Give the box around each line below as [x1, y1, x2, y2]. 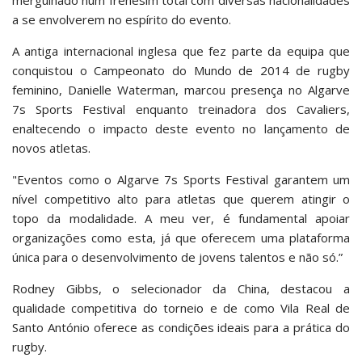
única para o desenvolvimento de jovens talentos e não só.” [12, 249, 343, 266]
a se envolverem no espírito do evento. [12, 11, 234, 28]
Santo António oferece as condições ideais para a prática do [12, 319, 350, 336]
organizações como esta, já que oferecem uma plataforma [12, 229, 350, 246]
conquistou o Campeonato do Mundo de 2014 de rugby [12, 62, 350, 79]
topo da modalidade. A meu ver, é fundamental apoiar [12, 210, 350, 227]
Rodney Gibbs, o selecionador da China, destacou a [12, 280, 350, 297]
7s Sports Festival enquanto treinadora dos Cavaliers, [12, 101, 350, 118]
